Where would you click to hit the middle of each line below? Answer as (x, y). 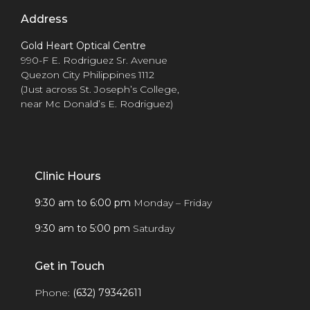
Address (44, 19)
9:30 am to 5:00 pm (84, 228)
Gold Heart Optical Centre (83, 45)
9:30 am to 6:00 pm (84, 202)
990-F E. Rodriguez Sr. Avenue (94, 60)
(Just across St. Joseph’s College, (100, 89)
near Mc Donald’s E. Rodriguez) (97, 103)
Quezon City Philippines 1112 (88, 74)
